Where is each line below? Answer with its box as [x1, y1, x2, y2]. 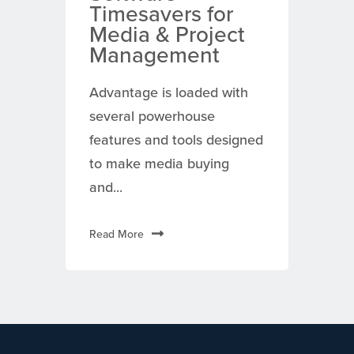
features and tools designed [88, 130, 263, 151]
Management [88, 39, 220, 72]
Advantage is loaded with [88, 82, 248, 104]
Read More [88, 226, 144, 243]
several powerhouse [88, 106, 215, 127]
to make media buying [88, 153, 229, 175]
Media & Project [88, 18, 245, 51]
